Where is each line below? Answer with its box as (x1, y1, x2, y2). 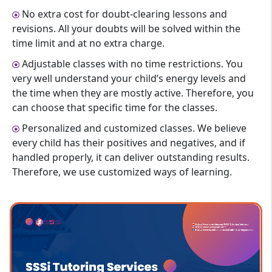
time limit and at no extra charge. (12, 36, 165, 50)
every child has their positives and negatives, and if (12, 136, 246, 149)
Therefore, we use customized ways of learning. (12, 165, 233, 178)
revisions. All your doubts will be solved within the (12, 22, 241, 35)
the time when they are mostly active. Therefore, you (12, 86, 254, 100)
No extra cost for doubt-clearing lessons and (19, 7, 228, 21)
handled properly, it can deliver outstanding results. (12, 151, 250, 164)
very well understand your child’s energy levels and (12, 72, 246, 85)
